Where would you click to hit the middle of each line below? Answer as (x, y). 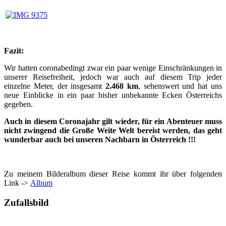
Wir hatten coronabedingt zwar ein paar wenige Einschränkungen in (113, 68)
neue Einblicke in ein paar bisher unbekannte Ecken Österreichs (113, 95)
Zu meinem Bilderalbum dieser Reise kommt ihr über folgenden (113, 174)
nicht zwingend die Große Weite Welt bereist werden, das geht (113, 130)
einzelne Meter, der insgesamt (55, 86)
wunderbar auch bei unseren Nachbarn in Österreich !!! (100, 139)
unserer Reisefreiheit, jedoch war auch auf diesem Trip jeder (113, 77)
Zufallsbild (26, 202)
